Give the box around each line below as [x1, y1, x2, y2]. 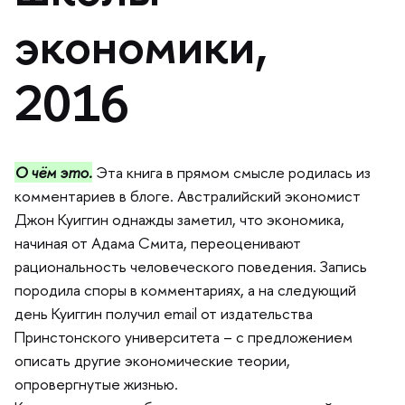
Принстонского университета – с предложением [14, 326, 353, 347]
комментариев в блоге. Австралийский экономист [14, 185, 361, 206]
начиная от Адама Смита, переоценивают [14, 232, 301, 253]
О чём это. [14, 162, 92, 183]
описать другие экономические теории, [14, 350, 290, 371]
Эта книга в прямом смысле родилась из [92, 162, 371, 183]
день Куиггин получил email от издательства [14, 303, 313, 324]
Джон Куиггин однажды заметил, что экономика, [14, 209, 344, 230]
